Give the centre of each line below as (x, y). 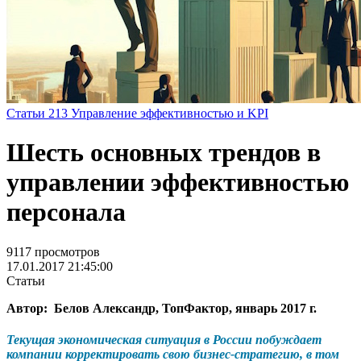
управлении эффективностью (178, 183)
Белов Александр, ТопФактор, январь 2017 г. (185, 308)
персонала (66, 212)
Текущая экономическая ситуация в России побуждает (164, 339)
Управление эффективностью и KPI (170, 113)
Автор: (30, 308)
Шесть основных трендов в (164, 153)
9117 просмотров (53, 251)
